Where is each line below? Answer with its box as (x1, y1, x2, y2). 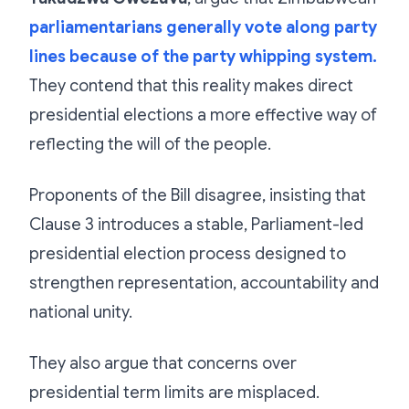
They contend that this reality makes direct (29, 75, 353, 96)
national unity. (29, 301, 132, 322)
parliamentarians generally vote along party (29, 16, 377, 37)
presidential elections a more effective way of (29, 104, 377, 125)
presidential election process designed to (29, 243, 346, 264)
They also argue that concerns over (29, 352, 297, 373)
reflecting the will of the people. (29, 133, 271, 154)
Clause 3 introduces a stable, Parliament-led (29, 214, 363, 235)
